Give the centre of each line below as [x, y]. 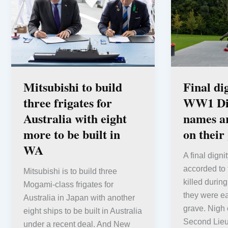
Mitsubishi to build [73, 87]
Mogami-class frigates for [68, 185]
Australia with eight [75, 118]
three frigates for [68, 102]
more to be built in [72, 134]
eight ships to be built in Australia [83, 211]
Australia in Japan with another [79, 198]
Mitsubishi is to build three [70, 172]
